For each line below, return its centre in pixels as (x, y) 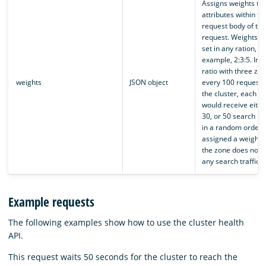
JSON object (148, 83)
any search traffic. (231, 161)
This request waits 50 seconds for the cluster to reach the (123, 257)
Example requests (51, 202)
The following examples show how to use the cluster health (126, 223)
